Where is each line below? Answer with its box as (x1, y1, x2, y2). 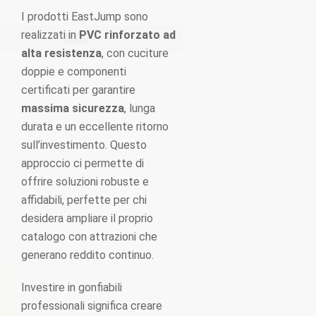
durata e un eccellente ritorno (21, 120, 169, 133)
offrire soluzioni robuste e (21, 175, 149, 188)
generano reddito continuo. (21, 248, 154, 262)
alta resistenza (21, 47, 102, 60)
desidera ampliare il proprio (21, 212, 153, 225)
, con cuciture (102, 47, 169, 60)
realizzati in (21, 28, 79, 42)
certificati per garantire (21, 83, 135, 97)
